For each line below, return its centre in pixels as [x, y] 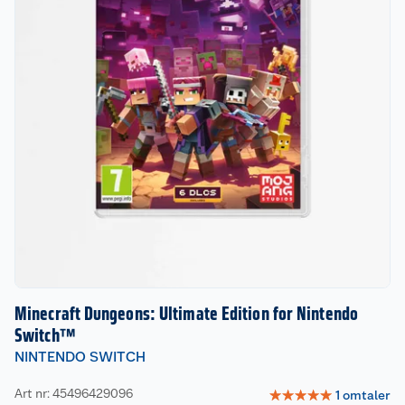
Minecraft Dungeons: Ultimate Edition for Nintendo [186, 314]
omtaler [367, 395]
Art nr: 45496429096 [74, 393]
